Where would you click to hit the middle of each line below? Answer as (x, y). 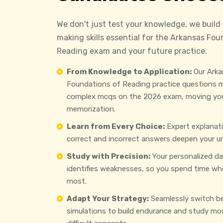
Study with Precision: (109, 157)
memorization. (91, 109)
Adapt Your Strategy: (108, 199)
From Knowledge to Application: (129, 72)
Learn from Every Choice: (116, 127)
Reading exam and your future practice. (132, 51)
